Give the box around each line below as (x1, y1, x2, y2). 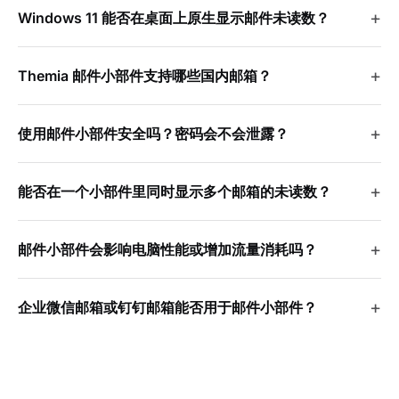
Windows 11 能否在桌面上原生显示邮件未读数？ (18, 8, 330, 27)
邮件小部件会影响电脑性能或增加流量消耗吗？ (18, 240, 317, 258)
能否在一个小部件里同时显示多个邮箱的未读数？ (18, 182, 331, 200)
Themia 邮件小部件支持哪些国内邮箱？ (18, 66, 272, 85)
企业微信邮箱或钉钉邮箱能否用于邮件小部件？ (18, 297, 317, 316)
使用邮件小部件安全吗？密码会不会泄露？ (18, 124, 289, 142)
